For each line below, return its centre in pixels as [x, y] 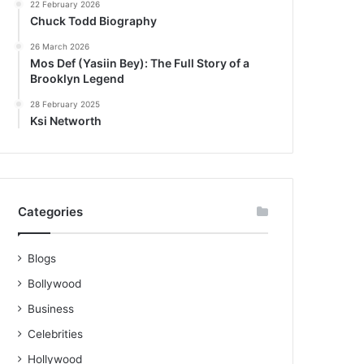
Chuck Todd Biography [94, 21]
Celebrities [56, 334]
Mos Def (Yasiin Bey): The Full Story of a [140, 63]
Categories [51, 212]
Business [51, 309]
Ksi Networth [66, 121]
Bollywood [55, 284]
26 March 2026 [60, 47]
